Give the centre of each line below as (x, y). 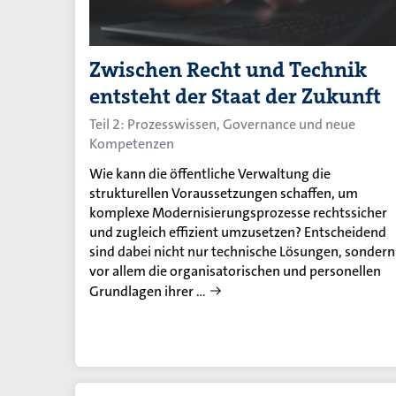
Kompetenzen (132, 143)
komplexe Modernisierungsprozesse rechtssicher (238, 212)
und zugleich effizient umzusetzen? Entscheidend (238, 232)
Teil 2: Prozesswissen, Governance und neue (222, 124)
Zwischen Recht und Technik (228, 69)
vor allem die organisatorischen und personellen (235, 270)
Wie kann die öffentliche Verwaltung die (210, 173)
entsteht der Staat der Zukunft (235, 96)
